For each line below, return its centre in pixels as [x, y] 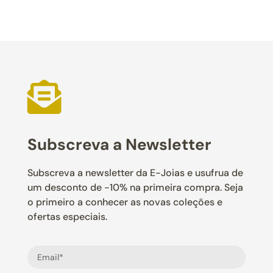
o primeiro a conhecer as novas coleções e [125, 202]
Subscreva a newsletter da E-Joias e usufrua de [135, 172]
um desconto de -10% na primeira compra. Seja [135, 187]
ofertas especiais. [67, 216]
